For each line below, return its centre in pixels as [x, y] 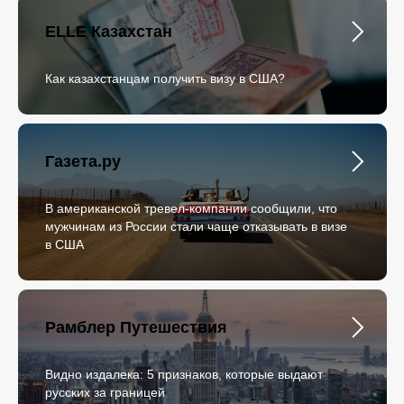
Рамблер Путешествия [136, 327]
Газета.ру [83, 161]
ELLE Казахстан [109, 32]
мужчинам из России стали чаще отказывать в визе [196, 226]
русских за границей [105, 392]
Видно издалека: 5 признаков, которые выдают [184, 374]
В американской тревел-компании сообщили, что [191, 208]
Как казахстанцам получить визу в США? [165, 78]
